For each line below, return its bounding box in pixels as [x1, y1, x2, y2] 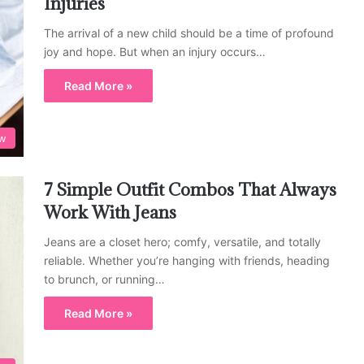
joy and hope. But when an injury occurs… [44, 45, 266, 59]
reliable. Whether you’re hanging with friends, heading [44, 253, 330, 267]
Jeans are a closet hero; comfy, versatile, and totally [44, 234, 321, 249]
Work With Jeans [44, 201, 176, 223]
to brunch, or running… [44, 271, 165, 286]
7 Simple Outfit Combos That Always [44, 178, 336, 201]
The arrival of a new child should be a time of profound [44, 26, 334, 41]
